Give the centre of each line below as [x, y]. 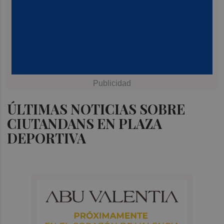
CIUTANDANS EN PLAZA [85, 123]
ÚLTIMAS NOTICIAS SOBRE [96, 109]
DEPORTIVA [47, 138]
